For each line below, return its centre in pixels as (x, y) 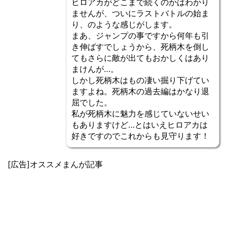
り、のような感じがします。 (124, 24)
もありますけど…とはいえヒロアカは (140, 125)
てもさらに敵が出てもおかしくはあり (140, 58)
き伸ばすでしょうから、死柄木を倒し (140, 47)
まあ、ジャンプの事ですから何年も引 (140, 35)
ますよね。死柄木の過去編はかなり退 (140, 91)
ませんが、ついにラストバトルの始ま (140, 13)
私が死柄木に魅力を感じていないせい (140, 113)
